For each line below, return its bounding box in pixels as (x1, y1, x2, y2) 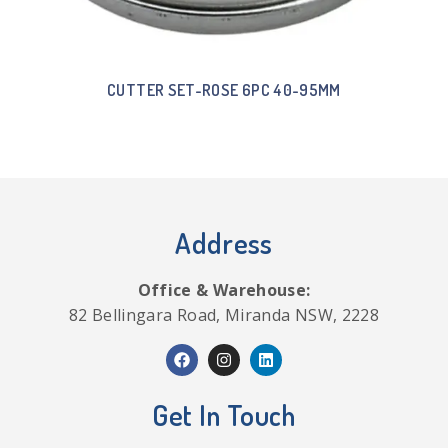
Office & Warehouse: (137, 278, 311, 301)
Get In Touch (152, 396, 296, 433)
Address (175, 224, 273, 261)
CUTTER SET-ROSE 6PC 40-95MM (107, 79, 341, 100)
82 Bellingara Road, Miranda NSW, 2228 (68, 303, 380, 326)
